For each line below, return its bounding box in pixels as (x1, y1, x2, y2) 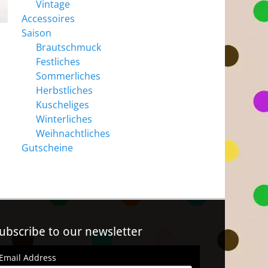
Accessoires (22, 12, 75, 25)
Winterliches (36, 112, 92, 126)
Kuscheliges (36, 98, 89, 111)
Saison (22, 26, 51, 39)
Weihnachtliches (36, 127, 110, 140)
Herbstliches (36, 84, 93, 97)
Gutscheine (22, 141, 73, 154)
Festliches (36, 55, 80, 68)
